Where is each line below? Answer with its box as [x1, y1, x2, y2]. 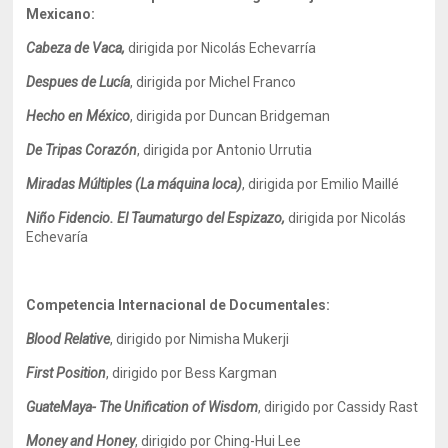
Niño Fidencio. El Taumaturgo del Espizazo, [26, 210, 289, 226]
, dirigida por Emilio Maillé [242, 176, 400, 192]
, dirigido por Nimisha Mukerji [110, 331, 290, 347]
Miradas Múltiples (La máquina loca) [26, 176, 243, 192]
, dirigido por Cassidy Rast [258, 399, 419, 415]
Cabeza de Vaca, [26, 40, 129, 56]
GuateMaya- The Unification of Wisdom [26, 399, 259, 415]
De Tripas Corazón [26, 142, 138, 158]
